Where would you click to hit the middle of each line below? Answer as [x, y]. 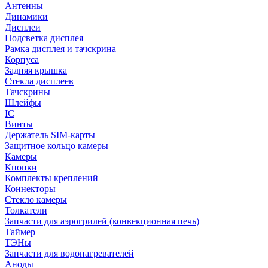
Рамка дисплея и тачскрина [60, 49]
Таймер [20, 232]
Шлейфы [23, 103]
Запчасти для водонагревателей [69, 253]
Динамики [26, 16]
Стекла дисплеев [39, 81]
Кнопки [21, 167]
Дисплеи [23, 27]
